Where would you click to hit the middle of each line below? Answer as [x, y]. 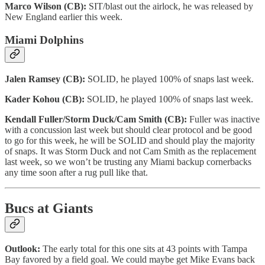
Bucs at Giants [49, 208]
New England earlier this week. [64, 17]
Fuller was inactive [224, 119]
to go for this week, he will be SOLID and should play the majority [130, 140]
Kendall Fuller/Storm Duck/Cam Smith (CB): [97, 119]
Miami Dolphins [44, 40]
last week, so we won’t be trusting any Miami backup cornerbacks [128, 161]
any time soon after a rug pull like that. [76, 172]
